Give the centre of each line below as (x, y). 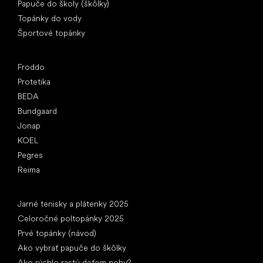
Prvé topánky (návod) (57, 233)
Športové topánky (51, 33)
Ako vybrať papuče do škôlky (72, 247)
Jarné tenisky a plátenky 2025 (73, 203)
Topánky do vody (50, 18)
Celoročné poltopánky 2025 (71, 218)
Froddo (31, 67)
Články (30, 192)
